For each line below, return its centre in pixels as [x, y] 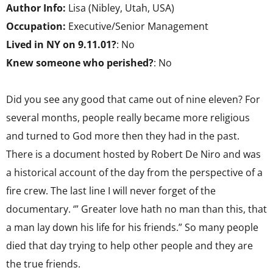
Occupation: [36, 26]
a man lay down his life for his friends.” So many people [132, 227]
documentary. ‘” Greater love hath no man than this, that [136, 209]
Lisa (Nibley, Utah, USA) [121, 8]
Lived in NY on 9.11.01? [61, 44]
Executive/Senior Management [137, 26]
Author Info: [36, 8]
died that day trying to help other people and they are [129, 246]
